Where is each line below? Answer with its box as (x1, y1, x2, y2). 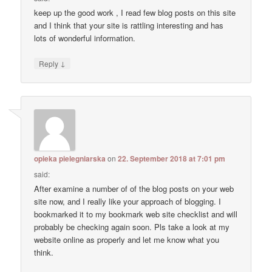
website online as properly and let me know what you (34, 234, 220, 246)
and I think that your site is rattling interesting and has (34, 19, 224, 31)
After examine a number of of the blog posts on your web (34, 183, 234, 195)
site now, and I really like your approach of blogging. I (34, 195, 222, 208)
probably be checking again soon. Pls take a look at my (34, 221, 230, 233)
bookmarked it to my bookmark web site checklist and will (34, 208, 238, 220)
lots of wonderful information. (34, 32, 136, 44)
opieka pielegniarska (34, 153, 106, 165)
